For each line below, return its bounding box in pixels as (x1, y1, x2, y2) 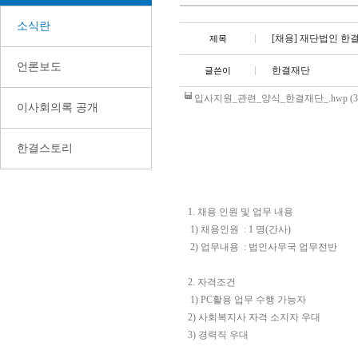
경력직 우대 (198, 329, 249, 340)
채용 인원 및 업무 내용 (197, 206, 293, 217)
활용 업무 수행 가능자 (213, 294, 306, 305)
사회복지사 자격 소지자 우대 (198, 312, 320, 323)
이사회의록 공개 (17, 101, 98, 113)
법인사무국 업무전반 (249, 241, 337, 253)
